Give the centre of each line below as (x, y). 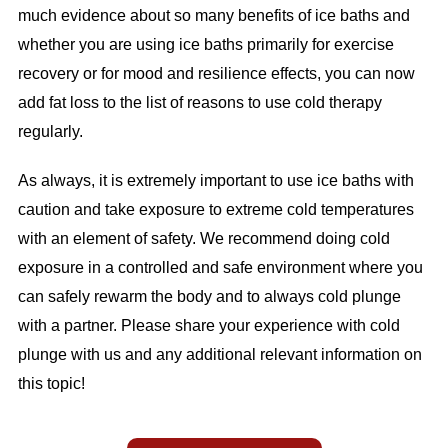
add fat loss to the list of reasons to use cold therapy (199, 102)
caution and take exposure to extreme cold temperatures (215, 209)
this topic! (51, 383)
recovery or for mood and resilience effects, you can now (216, 73)
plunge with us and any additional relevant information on (219, 354)
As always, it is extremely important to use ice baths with (215, 180)
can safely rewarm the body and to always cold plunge (209, 296)
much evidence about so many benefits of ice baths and (213, 15)
